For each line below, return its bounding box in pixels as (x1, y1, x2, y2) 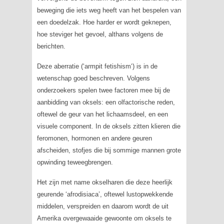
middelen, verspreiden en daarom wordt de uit (36, 202, 168, 210)
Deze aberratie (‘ (36, 62, 84, 70)
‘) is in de (130, 62, 157, 70)
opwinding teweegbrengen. (36, 158, 113, 166)
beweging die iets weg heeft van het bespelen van (36, 6, 181, 14)
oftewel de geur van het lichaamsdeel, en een (36, 110, 168, 118)
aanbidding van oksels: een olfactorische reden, (36, 98, 175, 106)
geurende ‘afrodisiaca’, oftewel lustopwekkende (36, 190, 173, 198)
